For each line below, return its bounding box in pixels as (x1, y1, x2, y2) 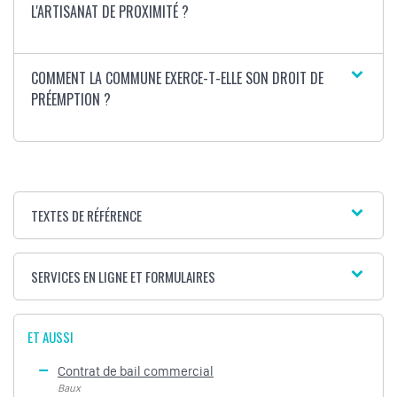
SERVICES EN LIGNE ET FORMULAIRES (31, 267, 216, 287)
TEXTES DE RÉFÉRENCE (31, 206, 143, 226)
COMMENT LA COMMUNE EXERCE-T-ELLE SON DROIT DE (31, 67, 324, 90)
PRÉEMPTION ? (31, 89, 112, 111)
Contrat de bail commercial (58, 363, 214, 380)
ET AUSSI (27, 327, 74, 347)
